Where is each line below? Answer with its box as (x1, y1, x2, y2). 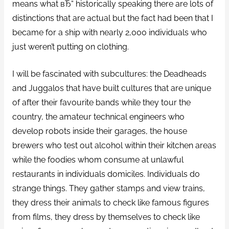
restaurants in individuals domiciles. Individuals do (12, 169, 200, 179)
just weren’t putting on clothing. (12, 41, 129, 52)
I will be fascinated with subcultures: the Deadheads (12, 68, 207, 79)
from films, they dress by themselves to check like (12, 212, 200, 222)
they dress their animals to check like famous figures (12, 197, 209, 208)
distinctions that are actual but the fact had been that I (12, 13, 213, 23)
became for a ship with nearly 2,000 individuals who (12, 27, 207, 37)
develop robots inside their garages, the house (12, 126, 187, 136)
